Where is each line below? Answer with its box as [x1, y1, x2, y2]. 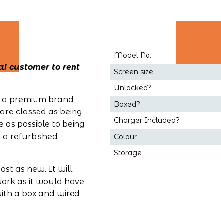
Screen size [113, 67, 153, 76]
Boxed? [113, 100, 140, 109]
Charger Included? [113, 116, 180, 125]
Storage [113, 148, 142, 158]
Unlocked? [113, 83, 151, 93]
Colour [113, 132, 137, 142]
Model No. [113, 51, 151, 60]
